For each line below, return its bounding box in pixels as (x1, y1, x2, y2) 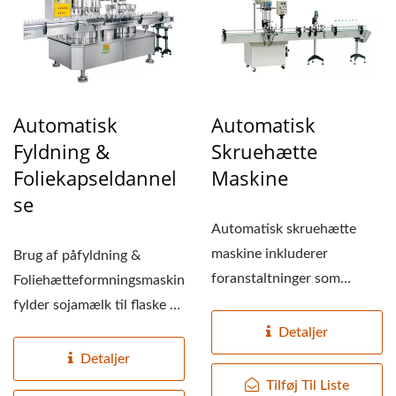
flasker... (211, 321, 262, 336)
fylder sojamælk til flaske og (13, 298, 185, 313)
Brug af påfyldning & (13, 248, 141, 263)
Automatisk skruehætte (211, 222, 356, 237)
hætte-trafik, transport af (211, 296, 367, 311)
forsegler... (13, 323, 78, 338)
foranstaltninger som (211, 271, 340, 286)
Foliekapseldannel (13, 164, 177, 192)
